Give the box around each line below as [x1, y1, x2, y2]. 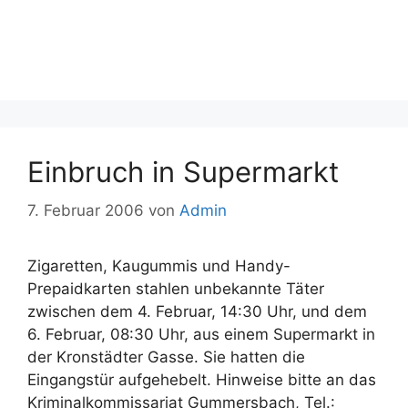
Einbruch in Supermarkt [27, 155, 339, 189]
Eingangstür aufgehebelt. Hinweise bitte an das [27, 370, 376, 389]
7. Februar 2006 [27, 200, 144, 219]
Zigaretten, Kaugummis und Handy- [27, 256, 291, 275]
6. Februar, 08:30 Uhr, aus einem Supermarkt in [27, 324, 375, 343]
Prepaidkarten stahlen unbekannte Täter [27, 279, 324, 298]
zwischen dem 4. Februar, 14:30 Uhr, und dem [27, 301, 367, 321]
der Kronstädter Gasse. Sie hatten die [27, 347, 305, 366]
